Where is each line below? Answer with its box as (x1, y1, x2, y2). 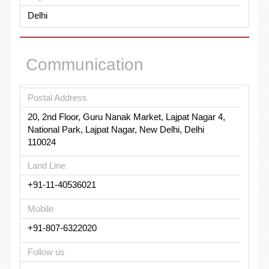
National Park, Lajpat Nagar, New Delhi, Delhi (27, 124, 204, 134)
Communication (25, 55, 144, 74)
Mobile (27, 203, 53, 214)
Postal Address (27, 92, 87, 103)
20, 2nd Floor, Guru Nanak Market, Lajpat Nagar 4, (27, 111, 225, 122)
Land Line (27, 160, 65, 171)
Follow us (27, 246, 65, 257)
